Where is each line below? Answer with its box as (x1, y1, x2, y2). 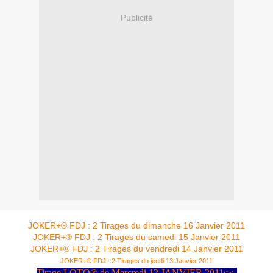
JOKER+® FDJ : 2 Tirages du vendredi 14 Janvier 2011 (30, 244, 243, 254)
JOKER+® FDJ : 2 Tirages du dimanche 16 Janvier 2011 (28, 221, 245, 231)
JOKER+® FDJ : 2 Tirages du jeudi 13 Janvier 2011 (60, 257, 213, 265)
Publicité (120, 12, 153, 23)
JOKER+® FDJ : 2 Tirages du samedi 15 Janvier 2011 (33, 232, 240, 243)
